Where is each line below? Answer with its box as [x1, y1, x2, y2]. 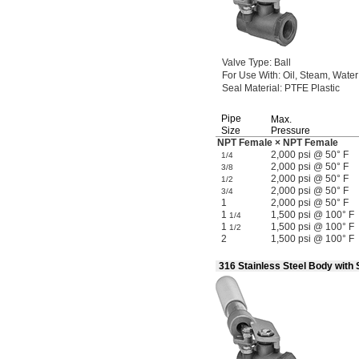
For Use [222, 70, 256, 81]
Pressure [271, 125, 310, 136]
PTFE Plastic [282, 83, 340, 94]
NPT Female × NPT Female [217, 137, 338, 148]
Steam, [300, 70, 330, 81]
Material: [244, 83, 282, 94]
